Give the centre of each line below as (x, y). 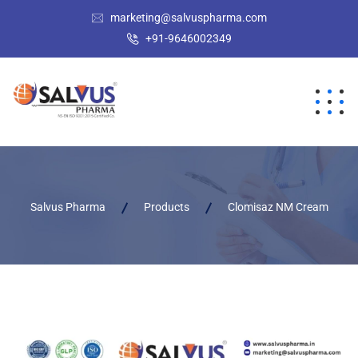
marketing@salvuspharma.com (188, 18)
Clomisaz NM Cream (278, 207)
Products (166, 207)
